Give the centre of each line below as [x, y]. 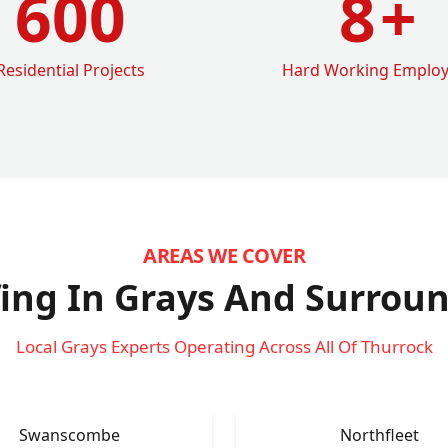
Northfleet [379, 434]
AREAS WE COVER [224, 255]
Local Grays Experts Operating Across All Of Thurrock [224, 346]
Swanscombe [69, 434]
